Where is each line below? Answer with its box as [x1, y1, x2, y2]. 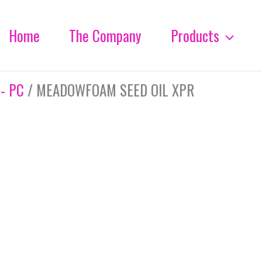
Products [171, 25, 219, 46]
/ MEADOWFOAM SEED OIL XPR [24, 79, 194, 101]
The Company [69, 25, 142, 46]
